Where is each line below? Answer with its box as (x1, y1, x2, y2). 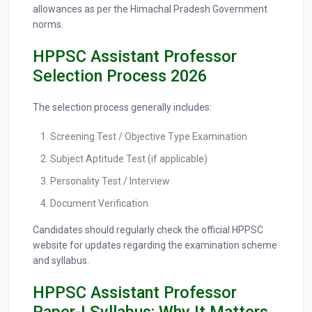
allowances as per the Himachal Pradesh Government (33, 3, 267, 15)
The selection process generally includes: (33, 102, 212, 114)
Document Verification (50, 198, 148, 210)
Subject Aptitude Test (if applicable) (50, 153, 208, 165)
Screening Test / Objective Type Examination (50, 131, 247, 143)
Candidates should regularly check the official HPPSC (33, 224, 263, 236)
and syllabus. (33, 255, 89, 267)
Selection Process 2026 (33, 66, 207, 86)
